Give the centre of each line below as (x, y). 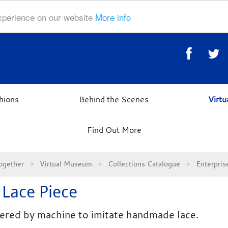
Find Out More (114, 130)
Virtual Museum (66, 164)
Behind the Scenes (113, 99)
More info (113, 17)
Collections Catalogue (144, 164)
